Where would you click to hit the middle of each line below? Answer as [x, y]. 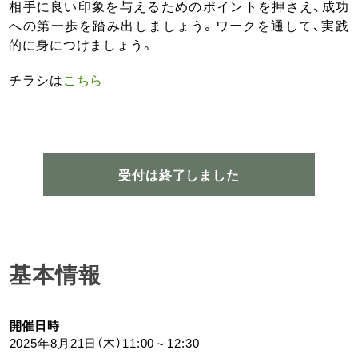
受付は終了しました [179, 174]
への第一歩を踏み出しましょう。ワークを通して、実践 [179, 25]
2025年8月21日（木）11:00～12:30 [104, 343]
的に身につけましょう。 [82, 44]
